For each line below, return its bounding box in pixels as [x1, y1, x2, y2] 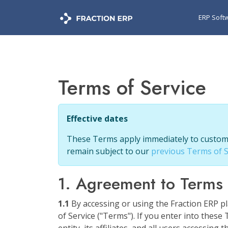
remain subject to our [67, 146, 151, 157]
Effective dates [67, 113, 128, 124]
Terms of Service [58, 73, 206, 102]
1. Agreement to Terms [58, 172, 223, 195]
